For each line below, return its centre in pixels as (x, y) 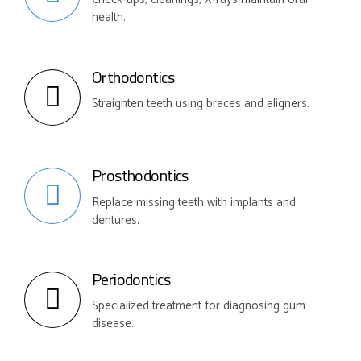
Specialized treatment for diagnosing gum (199, 306)
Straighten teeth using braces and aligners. (201, 104)
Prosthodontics (140, 176)
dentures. (116, 220)
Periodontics (131, 280)
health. (109, 18)
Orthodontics (133, 77)
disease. (113, 324)
